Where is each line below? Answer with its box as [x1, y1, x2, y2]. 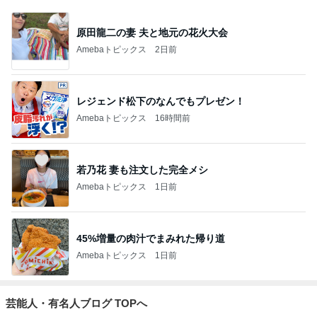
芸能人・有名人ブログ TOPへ [6, 297, 147, 309]
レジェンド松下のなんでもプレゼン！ [76, 95, 245, 107]
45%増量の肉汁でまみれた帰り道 [76, 232, 225, 244]
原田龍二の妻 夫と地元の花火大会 [76, 26, 228, 38]
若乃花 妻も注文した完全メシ [76, 163, 208, 175]
